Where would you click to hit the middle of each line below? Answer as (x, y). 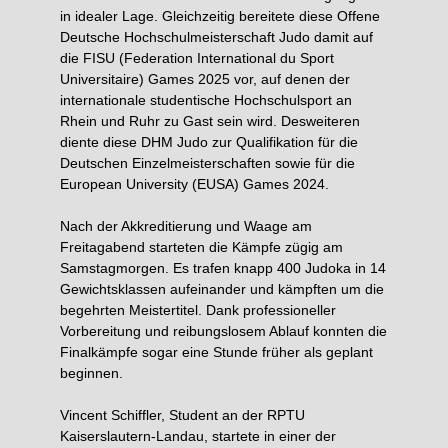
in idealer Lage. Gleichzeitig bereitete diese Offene (220, 16)
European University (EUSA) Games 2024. (194, 184)
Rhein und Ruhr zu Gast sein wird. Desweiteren (210, 121)
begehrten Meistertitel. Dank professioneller (198, 310)
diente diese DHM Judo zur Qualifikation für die (209, 142)
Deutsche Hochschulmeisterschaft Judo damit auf (216, 37)
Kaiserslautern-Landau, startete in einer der (198, 436)
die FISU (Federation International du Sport (197, 58)
